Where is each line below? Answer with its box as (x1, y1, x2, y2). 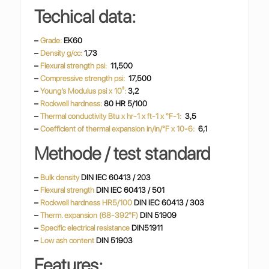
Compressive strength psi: (38, 74, 129, 83)
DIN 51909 (140, 211, 177, 220)
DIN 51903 (96, 236, 133, 245)
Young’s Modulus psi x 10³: (38, 86, 128, 95)
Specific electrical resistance (40, 223, 132, 232)
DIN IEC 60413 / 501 (96, 186, 165, 195)
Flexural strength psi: (38, 61, 111, 70)
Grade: (38, 36, 64, 45)
